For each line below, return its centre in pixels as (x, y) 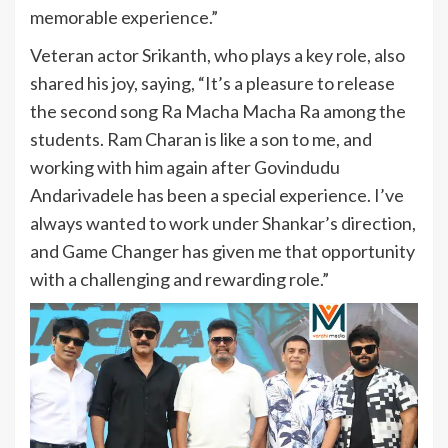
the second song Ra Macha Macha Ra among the (218, 111)
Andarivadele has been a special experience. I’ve (217, 195)
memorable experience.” (124, 17)
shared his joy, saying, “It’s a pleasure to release (212, 83)
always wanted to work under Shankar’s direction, (223, 223)
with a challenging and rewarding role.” (179, 279)
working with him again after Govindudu (185, 167)
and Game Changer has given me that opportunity (222, 251)
